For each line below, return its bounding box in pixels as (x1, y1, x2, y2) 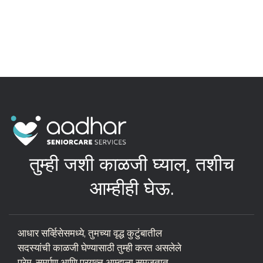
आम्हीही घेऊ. (89, 176, 174, 200)
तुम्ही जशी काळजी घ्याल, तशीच (29, 151, 234, 176)
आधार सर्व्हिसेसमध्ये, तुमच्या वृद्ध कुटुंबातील (18, 226, 162, 240)
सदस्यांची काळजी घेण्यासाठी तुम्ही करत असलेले (18, 241, 181, 255)
